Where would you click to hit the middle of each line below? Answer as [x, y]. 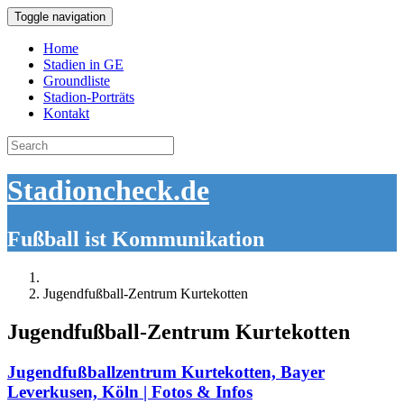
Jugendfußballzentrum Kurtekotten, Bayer [166, 372]
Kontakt [66, 113]
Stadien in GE [83, 64]
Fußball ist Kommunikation [136, 239]
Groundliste [77, 81]
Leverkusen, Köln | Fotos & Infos [130, 391]
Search [26, 143]
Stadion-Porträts [89, 97]
